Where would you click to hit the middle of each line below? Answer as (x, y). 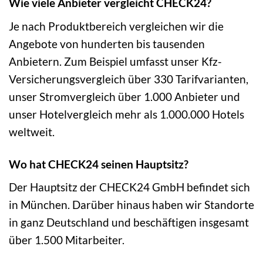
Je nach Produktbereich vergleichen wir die (116, 26)
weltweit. (32, 131)
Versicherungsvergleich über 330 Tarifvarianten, (129, 79)
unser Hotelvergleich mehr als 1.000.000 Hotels (127, 114)
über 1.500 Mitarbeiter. (67, 240)
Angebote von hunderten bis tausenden (107, 43)
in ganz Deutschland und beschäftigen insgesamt (129, 222)
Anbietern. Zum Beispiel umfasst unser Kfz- (115, 61)
